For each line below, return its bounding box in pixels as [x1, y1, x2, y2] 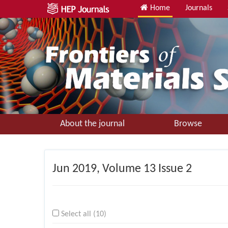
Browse [174, 119, 202, 129]
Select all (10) [61, 210, 106, 218]
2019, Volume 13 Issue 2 [70, 163, 192, 175]
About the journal [60, 119, 125, 129]
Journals [185, 4, 212, 12]
